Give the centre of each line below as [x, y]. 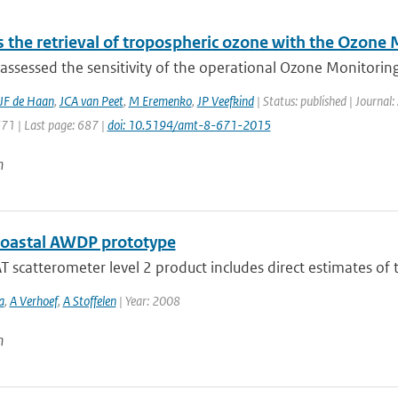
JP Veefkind [225, 101]
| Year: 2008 [148, 301]
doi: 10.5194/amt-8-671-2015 [189, 125]
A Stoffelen [89, 301]
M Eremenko [160, 101]
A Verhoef [33, 301]
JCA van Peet [91, 101]
